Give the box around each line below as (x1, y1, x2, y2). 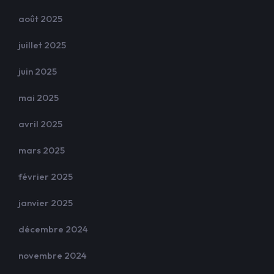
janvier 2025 (18, 197, 73, 209)
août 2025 (18, 13, 62, 24)
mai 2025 (18, 92, 59, 103)
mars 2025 (18, 144, 65, 156)
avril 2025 (18, 118, 62, 130)
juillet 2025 (18, 39, 66, 51)
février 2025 (18, 171, 73, 182)
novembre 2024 (18, 250, 87, 261)
